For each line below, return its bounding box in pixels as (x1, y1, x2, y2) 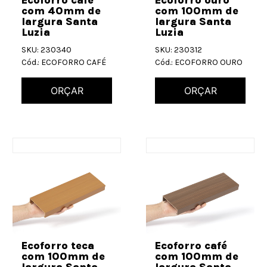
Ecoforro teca (21, 239, 94, 253)
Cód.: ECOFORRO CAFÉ (21, 57, 106, 67)
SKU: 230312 (155, 44, 202, 55)
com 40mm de (21, 4, 101, 17)
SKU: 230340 (21, 44, 72, 55)
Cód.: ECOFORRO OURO (155, 57, 243, 67)
